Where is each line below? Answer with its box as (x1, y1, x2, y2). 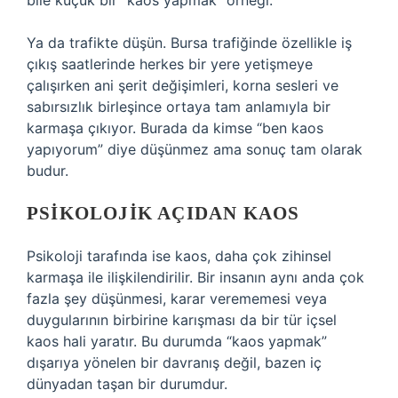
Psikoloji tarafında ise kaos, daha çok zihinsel (27, 247, 331, 265)
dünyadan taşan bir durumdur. (27, 375, 227, 393)
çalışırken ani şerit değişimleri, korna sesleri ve (27, 76, 338, 94)
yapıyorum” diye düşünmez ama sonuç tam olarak (27, 140, 362, 158)
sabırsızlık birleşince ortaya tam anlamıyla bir (27, 98, 330, 115)
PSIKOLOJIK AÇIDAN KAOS (27, 203, 300, 224)
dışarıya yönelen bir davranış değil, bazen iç (27, 354, 322, 371)
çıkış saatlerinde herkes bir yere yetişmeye (27, 55, 313, 73)
